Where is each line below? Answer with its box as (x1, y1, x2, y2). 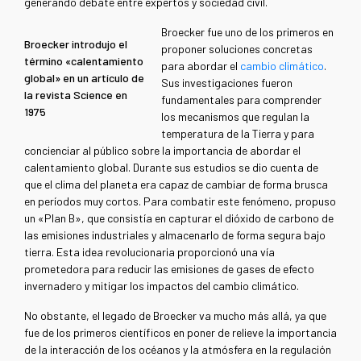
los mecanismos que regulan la (161, 110, 310, 124)
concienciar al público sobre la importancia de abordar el (24, 143, 301, 158)
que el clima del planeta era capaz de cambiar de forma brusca (24, 177, 328, 192)
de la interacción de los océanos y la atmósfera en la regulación (24, 342, 331, 357)
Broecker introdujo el (24, 37, 127, 52)
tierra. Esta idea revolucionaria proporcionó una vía (24, 245, 275, 259)
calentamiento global (24, 160, 128, 175)
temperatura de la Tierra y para (161, 127, 315, 141)
